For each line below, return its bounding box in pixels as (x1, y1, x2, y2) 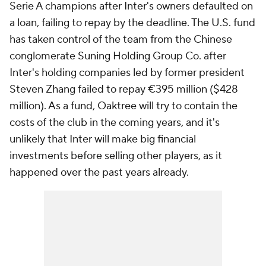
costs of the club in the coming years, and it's (9, 116, 220, 129)
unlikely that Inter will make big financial (9, 132, 196, 146)
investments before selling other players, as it (9, 149, 222, 163)
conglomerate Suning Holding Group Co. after (9, 49, 226, 63)
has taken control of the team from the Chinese (9, 33, 232, 46)
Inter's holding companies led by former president (9, 66, 245, 80)
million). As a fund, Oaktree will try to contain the (9, 99, 237, 113)
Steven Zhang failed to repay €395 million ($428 (9, 83, 238, 96)
